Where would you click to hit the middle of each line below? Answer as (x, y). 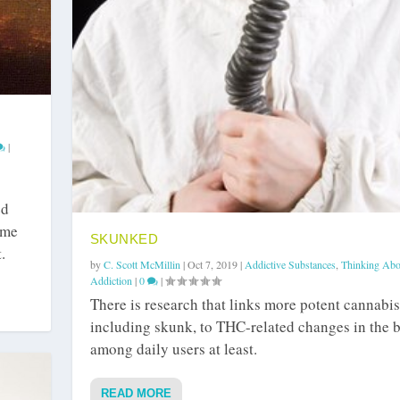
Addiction (111, 281)
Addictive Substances (290, 265)
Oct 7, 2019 (212, 265)
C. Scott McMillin (142, 265)
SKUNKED (124, 239)
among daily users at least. (173, 349)
